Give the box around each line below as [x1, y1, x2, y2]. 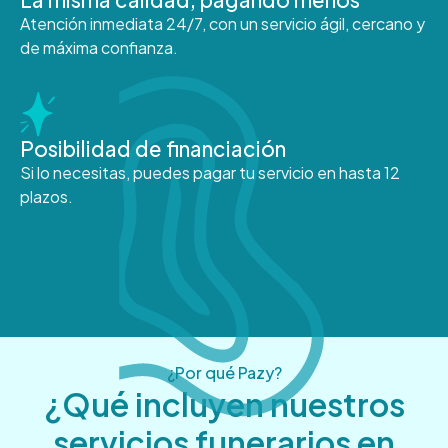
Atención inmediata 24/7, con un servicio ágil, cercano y [20, 12, 425, 34]
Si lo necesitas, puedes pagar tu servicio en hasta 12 [20, 161, 400, 183]
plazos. [20, 185, 73, 207]
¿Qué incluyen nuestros [43, 384, 405, 425]
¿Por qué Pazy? [166, 362, 282, 384]
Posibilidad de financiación [20, 134, 286, 162]
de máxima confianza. [20, 36, 178, 58]
